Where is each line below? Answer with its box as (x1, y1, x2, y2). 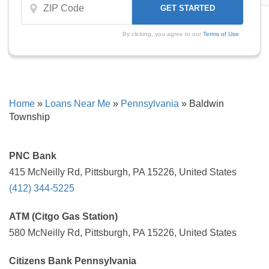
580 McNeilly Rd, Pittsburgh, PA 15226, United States (9, 228, 237, 238)
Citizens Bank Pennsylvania (9, 256, 136, 266)
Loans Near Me (45, 98, 110, 109)
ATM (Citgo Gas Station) (9, 211, 118, 222)
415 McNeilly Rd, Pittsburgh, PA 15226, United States (9, 167, 237, 177)
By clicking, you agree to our (122, 31, 203, 37)
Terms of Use (202, 31, 239, 37)
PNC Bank (9, 151, 56, 161)
